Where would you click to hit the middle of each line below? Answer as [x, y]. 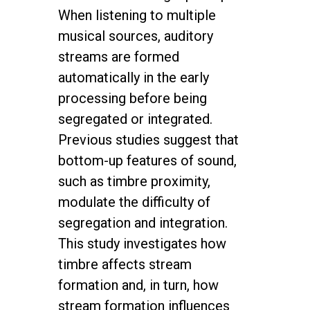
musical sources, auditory [136, 36]
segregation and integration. [143, 223]
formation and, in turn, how [138, 285]
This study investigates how [142, 244]
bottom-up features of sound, [147, 161]
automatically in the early [134, 77]
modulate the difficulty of [134, 202]
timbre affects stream [125, 264]
